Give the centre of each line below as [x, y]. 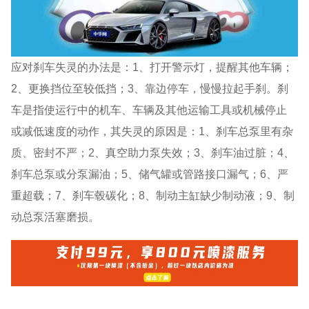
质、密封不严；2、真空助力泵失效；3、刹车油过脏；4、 [153, 152]
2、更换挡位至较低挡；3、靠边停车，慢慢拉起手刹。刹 [150, 88]
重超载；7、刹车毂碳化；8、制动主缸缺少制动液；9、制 [153, 195]
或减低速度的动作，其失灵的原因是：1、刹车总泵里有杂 [152, 131]
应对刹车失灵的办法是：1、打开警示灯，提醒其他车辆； [152, 67]
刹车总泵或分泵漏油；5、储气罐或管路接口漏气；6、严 [150, 173]
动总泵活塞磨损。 [56, 216]
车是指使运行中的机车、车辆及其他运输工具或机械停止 [149, 109]
